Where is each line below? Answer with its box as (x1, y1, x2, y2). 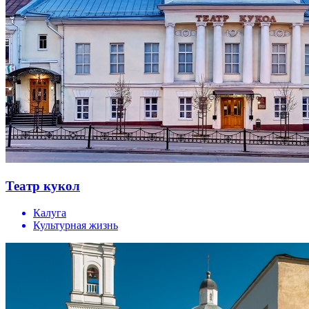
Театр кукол (6, 178, 80, 193)
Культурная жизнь (33, 219, 118, 231)
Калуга (33, 206, 66, 219)
